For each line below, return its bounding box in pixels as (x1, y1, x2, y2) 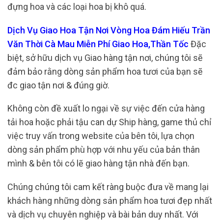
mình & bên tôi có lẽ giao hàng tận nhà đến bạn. (7, 158, 192, 169)
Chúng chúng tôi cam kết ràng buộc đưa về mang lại (7, 181, 209, 192)
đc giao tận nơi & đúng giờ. (7, 80, 110, 90)
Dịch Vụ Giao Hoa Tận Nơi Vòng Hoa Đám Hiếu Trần (7, 25, 210, 35)
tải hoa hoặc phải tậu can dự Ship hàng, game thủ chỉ (7, 117, 211, 128)
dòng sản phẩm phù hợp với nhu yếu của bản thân (7, 144, 200, 155)
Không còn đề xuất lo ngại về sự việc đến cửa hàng (7, 103, 205, 114)
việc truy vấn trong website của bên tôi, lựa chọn (7, 131, 194, 141)
